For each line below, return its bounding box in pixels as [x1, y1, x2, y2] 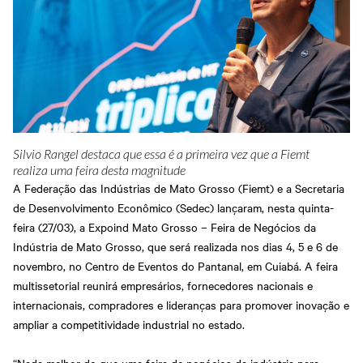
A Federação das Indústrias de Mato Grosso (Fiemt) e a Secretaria [13, 179, 344, 196]
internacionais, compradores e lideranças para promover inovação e [13, 296, 349, 313]
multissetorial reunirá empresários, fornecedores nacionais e [13, 276, 313, 293]
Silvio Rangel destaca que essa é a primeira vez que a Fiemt [13, 147, 310, 162]
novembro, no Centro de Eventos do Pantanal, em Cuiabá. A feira [13, 257, 338, 274]
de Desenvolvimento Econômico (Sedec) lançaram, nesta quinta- [13, 199, 334, 216]
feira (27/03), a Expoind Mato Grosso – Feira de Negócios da [13, 218, 316, 235]
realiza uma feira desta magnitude [13, 163, 186, 178]
